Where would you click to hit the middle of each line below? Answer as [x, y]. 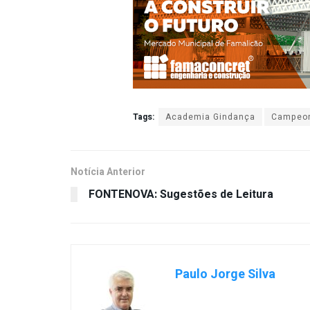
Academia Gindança [210, 117]
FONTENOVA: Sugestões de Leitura [181, 194]
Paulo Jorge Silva [225, 274]
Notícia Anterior [108, 172]
